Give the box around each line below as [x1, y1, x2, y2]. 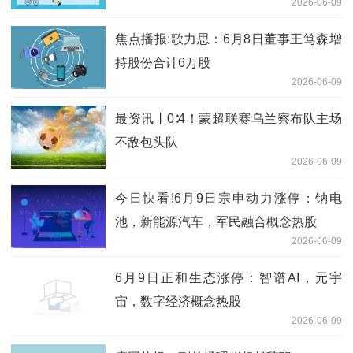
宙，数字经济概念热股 [115, 294, 241, 308]
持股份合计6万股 [115, 55, 210, 69]
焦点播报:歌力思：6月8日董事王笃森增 [115, 32, 342, 46]
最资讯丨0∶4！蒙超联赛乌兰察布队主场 [115, 111, 342, 125]
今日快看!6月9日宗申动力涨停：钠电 [115, 191, 342, 205]
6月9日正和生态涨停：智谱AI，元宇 [115, 270, 342, 284]
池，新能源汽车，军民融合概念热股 [115, 214, 317, 229]
